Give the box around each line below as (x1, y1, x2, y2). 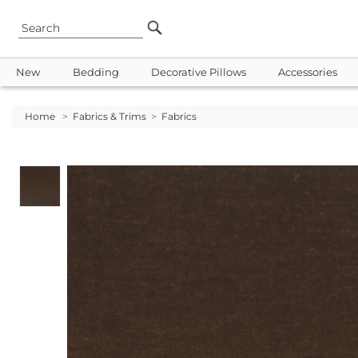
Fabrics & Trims (73, 111, 146, 122)
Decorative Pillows (150, 66, 246, 78)
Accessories (278, 66, 338, 78)
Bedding (72, 66, 119, 78)
